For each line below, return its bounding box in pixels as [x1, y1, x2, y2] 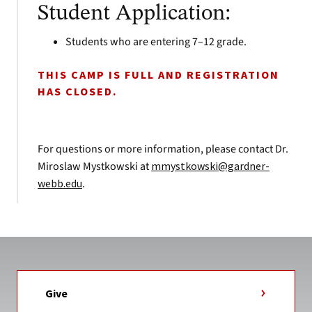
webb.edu [38, 176, 82, 190]
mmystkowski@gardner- [151, 159, 270, 173]
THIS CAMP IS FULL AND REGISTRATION [38, 68, 279, 83]
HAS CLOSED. [38, 84, 118, 100]
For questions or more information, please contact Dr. [38, 141, 288, 157]
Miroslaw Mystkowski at [38, 159, 151, 174]
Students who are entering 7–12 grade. [65, 34, 247, 49]
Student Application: [38, 3, 231, 25]
